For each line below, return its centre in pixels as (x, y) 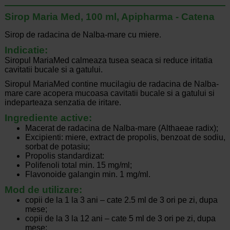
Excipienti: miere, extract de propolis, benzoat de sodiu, (125, 138)
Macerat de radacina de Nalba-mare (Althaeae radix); (121, 128)
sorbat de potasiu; (57, 147)
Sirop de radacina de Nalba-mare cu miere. (84, 35)
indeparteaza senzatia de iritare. (63, 103)
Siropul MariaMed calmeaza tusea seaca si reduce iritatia (108, 61)
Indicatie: (26, 50)
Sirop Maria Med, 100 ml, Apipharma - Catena (109, 17)
